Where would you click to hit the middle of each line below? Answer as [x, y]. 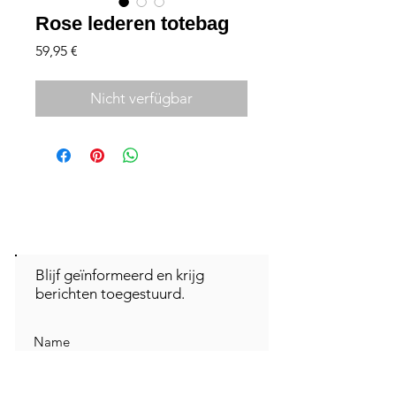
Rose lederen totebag [132, 24]
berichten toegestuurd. [110, 294]
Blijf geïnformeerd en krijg [120, 275]
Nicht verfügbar [141, 99]
